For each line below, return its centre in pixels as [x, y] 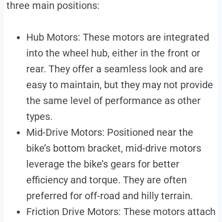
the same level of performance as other [113, 101]
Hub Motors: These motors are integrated [117, 37]
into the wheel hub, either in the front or [113, 53]
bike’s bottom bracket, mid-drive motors [113, 148]
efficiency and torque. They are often [106, 180]
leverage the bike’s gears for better [103, 164]
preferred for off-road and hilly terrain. [109, 196]
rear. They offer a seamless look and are [114, 69]
